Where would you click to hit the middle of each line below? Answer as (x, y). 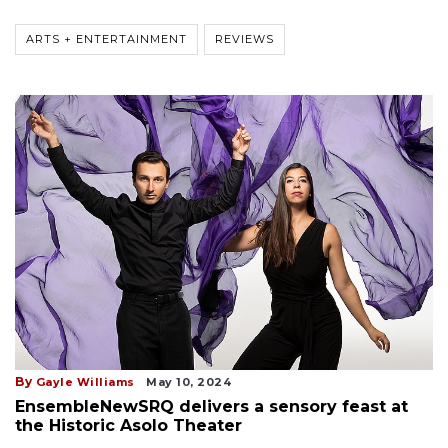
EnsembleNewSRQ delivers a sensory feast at (211, 406)
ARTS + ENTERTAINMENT (106, 39)
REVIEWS (244, 39)
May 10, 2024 (188, 381)
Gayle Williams (85, 381)
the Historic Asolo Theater (128, 425)
